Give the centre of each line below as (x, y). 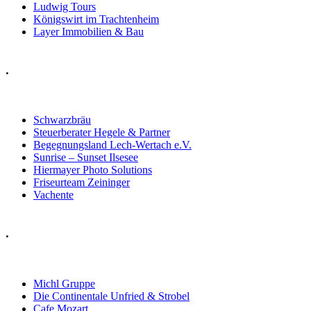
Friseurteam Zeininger (82, 183)
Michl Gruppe (64, 283)
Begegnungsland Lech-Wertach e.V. (112, 145)
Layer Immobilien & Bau (89, 32)
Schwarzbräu (62, 120)
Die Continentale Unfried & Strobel (111, 296)
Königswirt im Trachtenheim (96, 19)
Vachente (53, 195)
